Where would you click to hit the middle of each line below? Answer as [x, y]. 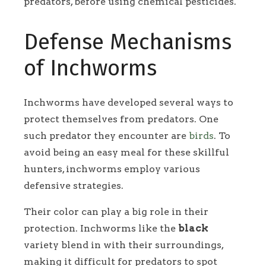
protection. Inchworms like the [101, 228]
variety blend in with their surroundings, [123, 245]
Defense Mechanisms [128, 42]
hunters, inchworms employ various [112, 169]
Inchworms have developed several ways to [129, 102]
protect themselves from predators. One [121, 119]
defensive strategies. [74, 185]
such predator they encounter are [106, 135]
